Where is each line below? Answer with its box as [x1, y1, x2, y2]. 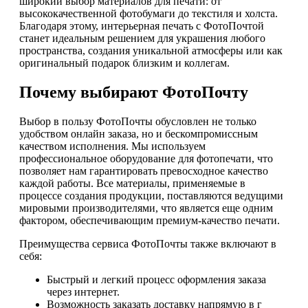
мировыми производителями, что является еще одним [19, 202, 273, 214]
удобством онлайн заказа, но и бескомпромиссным [19, 128, 258, 140]
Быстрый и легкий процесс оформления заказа [47, 274, 266, 286]
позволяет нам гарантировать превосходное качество [19, 165, 268, 177]
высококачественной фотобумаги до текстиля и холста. [19, 8, 278, 20]
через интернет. [47, 286, 120, 298]
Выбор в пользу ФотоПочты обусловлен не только [19, 115, 256, 128]
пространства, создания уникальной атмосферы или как [19, 45, 283, 57]
